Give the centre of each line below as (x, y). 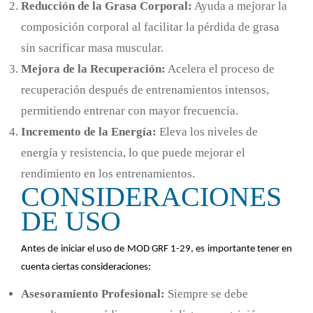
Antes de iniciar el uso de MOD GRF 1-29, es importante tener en (156, 249)
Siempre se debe (206, 293)
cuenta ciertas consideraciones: (86, 267)
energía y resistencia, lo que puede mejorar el (133, 152)
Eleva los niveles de (207, 131)
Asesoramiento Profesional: (93, 293)
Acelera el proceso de (220, 68)
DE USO (71, 221)
